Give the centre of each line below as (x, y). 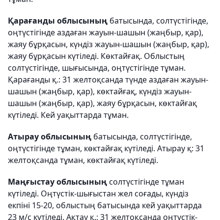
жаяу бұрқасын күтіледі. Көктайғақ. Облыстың (96, 56)
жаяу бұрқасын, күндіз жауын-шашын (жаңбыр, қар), (109, 44)
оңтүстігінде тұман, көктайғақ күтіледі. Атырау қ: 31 (106, 148)
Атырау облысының (50, 137)
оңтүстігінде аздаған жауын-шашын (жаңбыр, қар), (106, 32)
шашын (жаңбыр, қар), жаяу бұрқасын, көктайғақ (102, 103)
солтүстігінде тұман (146, 182)
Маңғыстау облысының (57, 182)
